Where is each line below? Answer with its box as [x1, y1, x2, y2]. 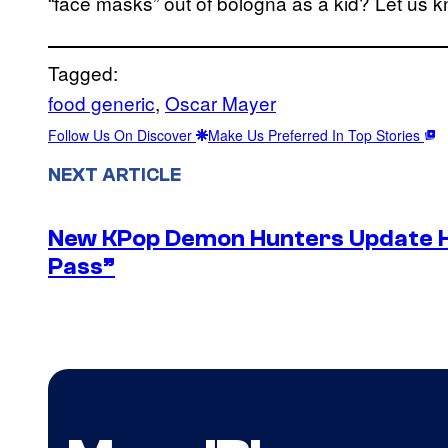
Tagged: [48, 58, 118, 86]
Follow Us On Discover [48, 124, 196, 145]
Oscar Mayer [165, 88, 276, 116]
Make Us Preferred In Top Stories [208, 124, 424, 145]
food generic [48, 88, 155, 116]
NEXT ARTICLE [48, 163, 181, 186]
